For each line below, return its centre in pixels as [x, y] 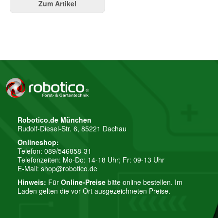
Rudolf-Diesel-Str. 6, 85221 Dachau [72, 129]
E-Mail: [29, 169]
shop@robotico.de [69, 169]
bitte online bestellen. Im [144, 182]
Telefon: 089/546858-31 [54, 151]
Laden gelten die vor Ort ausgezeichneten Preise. [94, 191]
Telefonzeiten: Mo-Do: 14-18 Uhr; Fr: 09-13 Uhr [91, 160]
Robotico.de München [54, 120]
